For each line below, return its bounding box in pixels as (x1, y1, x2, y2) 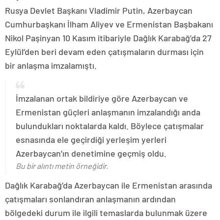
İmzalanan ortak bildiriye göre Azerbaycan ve (16, 93, 188, 104)
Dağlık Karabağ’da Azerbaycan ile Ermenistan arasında (5, 180, 212, 191)
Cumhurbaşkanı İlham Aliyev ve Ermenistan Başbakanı (5, 19, 213, 29)
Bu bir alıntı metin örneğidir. (16, 161, 108, 170)
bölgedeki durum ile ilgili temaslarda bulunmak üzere (5, 207, 207, 218)
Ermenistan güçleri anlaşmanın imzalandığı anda (16, 107, 200, 117)
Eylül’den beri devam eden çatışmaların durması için (5, 46, 204, 57)
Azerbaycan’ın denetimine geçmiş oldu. (16, 148, 166, 159)
